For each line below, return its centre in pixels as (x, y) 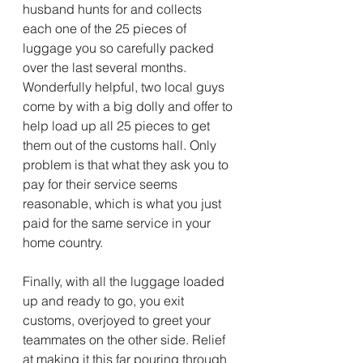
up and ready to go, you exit (105, 301)
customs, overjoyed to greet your (118, 320)
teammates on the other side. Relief (126, 340)
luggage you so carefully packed (120, 48)
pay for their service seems (102, 184)
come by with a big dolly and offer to (129, 106)
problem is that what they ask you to (127, 164)
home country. (64, 242)
